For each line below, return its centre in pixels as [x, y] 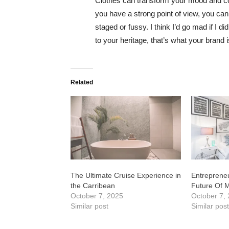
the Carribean [93, 185]
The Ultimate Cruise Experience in [126, 175]
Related [82, 83]
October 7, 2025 [97, 196]
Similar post [89, 206]
